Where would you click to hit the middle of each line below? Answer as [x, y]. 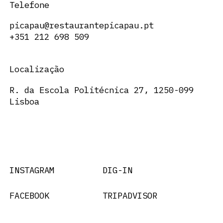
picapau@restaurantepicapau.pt [81, 25]
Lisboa [24, 101]
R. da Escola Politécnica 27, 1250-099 [101, 90]
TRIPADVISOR [130, 196]
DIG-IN [117, 170]
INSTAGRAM [32, 170]
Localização [37, 69]
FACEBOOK [29, 196]
